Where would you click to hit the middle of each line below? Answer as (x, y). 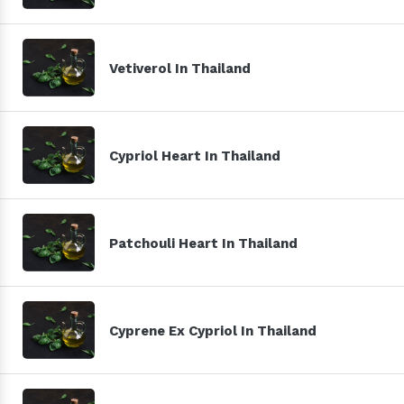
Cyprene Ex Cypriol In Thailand (213, 331)
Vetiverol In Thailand (180, 68)
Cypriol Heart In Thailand (195, 156)
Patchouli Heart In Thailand (203, 243)
